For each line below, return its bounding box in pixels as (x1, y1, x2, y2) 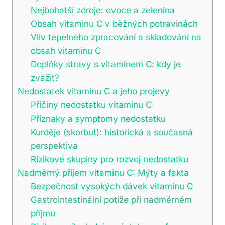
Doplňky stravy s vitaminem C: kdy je (30, 58, 181, 69)
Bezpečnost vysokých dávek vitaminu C (30, 180, 193, 191)
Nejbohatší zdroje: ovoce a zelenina (30, 4, 175, 15)
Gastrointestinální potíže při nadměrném (30, 194, 192, 205)
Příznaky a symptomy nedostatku (30, 113, 166, 124)
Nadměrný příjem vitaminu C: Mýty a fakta (18, 167, 189, 178)
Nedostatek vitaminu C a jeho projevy (18, 85, 170, 96)
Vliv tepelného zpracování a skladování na (30, 31, 201, 42)
